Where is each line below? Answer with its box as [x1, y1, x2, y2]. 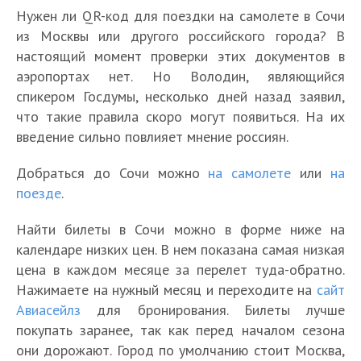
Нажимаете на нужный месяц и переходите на [16, 280, 317, 299]
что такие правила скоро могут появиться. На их [16, 107, 345, 126]
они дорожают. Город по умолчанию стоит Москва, [16, 341, 345, 359]
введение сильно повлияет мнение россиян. [16, 127, 288, 146]
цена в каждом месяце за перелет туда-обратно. [16, 260, 345, 279]
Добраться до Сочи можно [16, 164, 209, 182]
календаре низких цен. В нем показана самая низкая [16, 240, 345, 259]
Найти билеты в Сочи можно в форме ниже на [16, 220, 345, 239]
